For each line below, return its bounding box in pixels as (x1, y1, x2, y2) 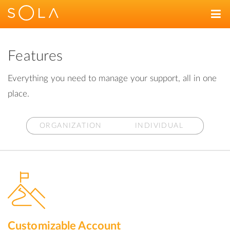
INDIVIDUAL (135, 122, 183, 129)
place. (8, 89, 29, 98)
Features (8, 49, 63, 63)
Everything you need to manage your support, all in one (8, 74, 217, 83)
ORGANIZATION (40, 122, 102, 129)
